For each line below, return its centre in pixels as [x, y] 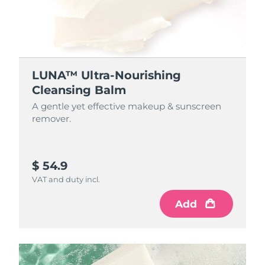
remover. [52, 119]
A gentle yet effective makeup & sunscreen [127, 106]
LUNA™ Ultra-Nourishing [107, 75]
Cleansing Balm [79, 90]
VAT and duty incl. [66, 180]
